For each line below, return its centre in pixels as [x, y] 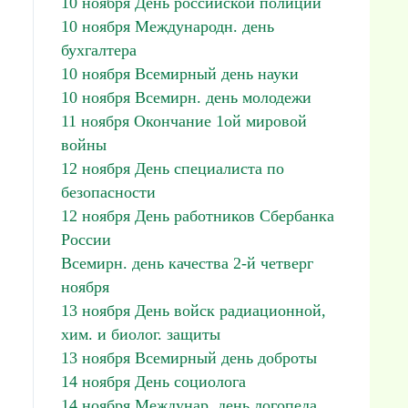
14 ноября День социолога [153, 382]
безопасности [108, 192]
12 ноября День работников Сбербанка [198, 216]
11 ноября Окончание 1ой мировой [184, 121]
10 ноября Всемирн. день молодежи [186, 97]
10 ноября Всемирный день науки [180, 74]
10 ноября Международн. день [168, 26]
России [86, 240]
